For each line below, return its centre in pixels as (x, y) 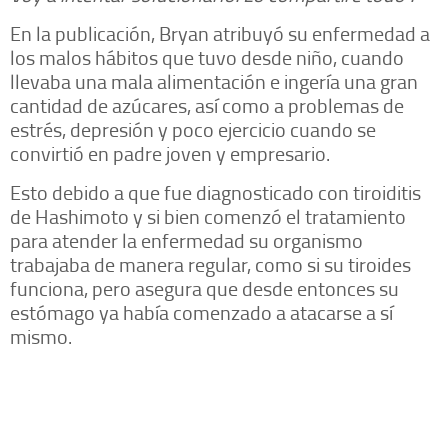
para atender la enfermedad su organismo (186, 240)
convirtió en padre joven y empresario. (170, 153)
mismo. (47, 336)
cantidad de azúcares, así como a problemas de (207, 105)
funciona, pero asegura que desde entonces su (204, 288)
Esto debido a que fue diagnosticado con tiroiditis (215, 192)
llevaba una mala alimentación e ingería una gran (214, 81)
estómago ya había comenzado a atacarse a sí (201, 312)
